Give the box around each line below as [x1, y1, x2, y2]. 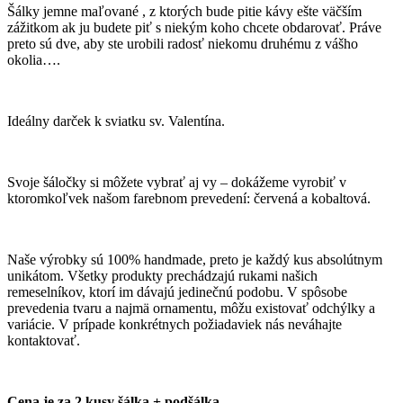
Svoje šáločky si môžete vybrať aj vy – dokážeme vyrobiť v [7, 174, 346, 190]
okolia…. [7, 51, 60, 67]
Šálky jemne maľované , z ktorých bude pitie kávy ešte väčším [7, 3, 362, 19]
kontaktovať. [7, 332, 80, 348]
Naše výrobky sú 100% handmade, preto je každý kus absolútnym [7, 251, 382, 267]
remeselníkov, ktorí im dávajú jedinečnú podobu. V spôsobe [7, 283, 347, 300]
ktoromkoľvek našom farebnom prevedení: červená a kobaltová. [7, 190, 371, 206]
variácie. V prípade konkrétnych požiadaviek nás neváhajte [7, 316, 342, 332]
